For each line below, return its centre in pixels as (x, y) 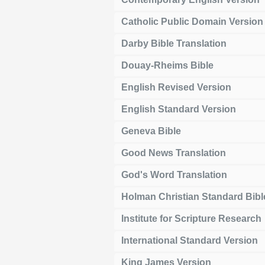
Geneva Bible (151, 131)
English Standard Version (179, 109)
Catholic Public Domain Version (192, 21)
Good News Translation (174, 153)
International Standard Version (190, 240)
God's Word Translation (174, 174)
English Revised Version (176, 87)
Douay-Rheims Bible (167, 65)
